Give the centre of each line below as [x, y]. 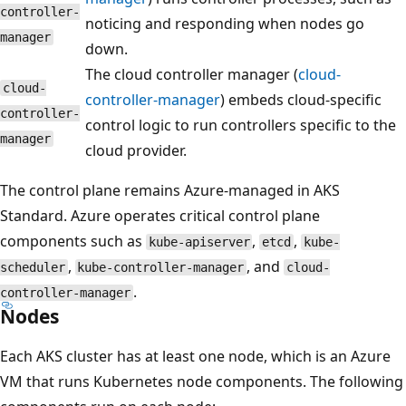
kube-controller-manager [161, 268]
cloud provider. [136, 151]
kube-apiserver [199, 242]
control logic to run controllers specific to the [241, 126]
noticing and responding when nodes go [225, 24]
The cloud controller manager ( [192, 75]
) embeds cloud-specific [301, 100]
